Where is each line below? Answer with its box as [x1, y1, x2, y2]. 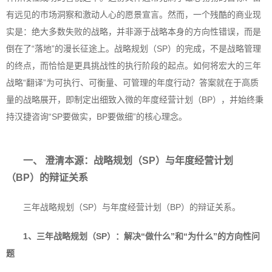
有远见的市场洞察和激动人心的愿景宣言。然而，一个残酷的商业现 [6, 10, 261, 19]
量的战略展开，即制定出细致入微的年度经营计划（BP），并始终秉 [6, 95, 263, 104]
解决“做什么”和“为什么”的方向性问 [124, 231, 260, 241]
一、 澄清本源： [23, 155, 93, 166]
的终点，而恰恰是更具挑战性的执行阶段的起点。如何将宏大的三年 [6, 61, 261, 70]
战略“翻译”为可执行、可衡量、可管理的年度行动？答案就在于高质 [6, 78, 259, 87]
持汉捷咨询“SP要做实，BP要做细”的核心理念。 [6, 112, 187, 121]
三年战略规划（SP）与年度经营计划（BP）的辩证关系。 [23, 202, 240, 212]
